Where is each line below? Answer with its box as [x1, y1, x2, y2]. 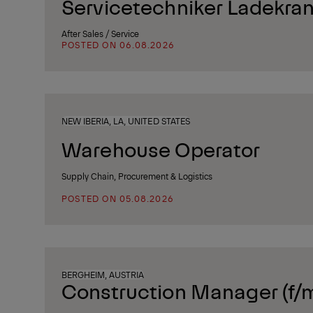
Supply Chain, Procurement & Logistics [61, 170, 212, 182]
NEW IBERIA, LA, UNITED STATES [61, 115, 190, 126]
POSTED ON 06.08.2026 [61, 39, 175, 50]
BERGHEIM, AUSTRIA [61, 269, 145, 280]
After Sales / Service [61, 28, 139, 39]
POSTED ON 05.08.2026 [61, 193, 174, 204]
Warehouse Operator [61, 135, 261, 162]
